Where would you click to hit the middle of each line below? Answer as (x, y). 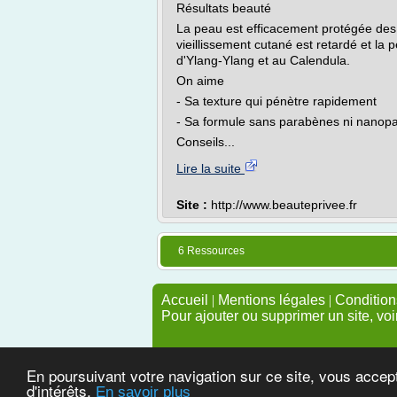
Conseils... (206, 142)
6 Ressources (211, 251)
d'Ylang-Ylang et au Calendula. (263, 60)
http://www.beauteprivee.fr (284, 205)
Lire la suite (210, 168)
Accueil (185, 300)
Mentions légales (272, 300)
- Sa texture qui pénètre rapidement (276, 101)
